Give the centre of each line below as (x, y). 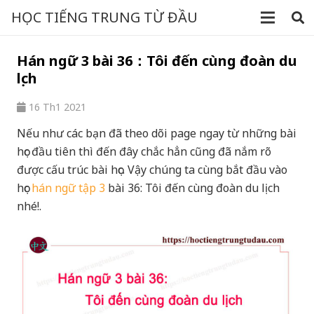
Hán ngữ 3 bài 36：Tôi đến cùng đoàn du (157, 61)
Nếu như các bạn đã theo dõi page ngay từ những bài (157, 133)
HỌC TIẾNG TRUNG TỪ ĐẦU (104, 17)
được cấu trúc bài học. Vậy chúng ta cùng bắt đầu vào (152, 169)
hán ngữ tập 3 (68, 187)
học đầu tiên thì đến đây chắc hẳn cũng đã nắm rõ (144, 151)
